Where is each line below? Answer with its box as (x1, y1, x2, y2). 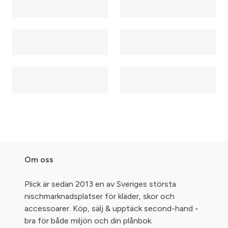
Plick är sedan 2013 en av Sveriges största (24, 179, 176, 189)
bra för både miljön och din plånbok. (24, 215, 153, 225)
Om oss (24, 154, 53, 164)
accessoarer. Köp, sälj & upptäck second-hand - (24, 203, 198, 213)
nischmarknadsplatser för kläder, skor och (24, 191, 175, 201)
